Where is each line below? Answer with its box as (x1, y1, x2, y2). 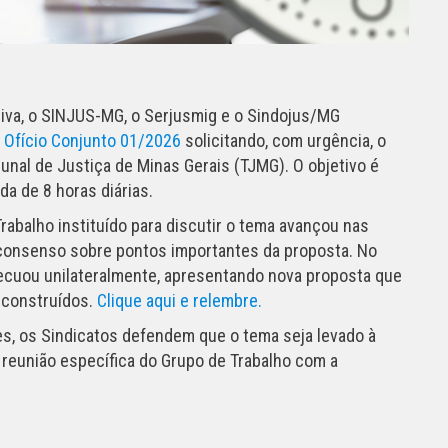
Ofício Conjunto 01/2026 (4, 129, 181, 151)
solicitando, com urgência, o (181, 129, 386, 151)
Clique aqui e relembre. (97, 289, 266, 311)
